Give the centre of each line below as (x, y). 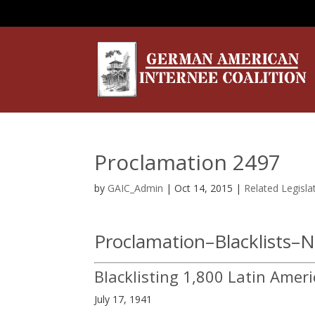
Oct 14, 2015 (204, 188)
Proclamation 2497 (188, 162)
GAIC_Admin (136, 188)
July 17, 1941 (123, 299)
